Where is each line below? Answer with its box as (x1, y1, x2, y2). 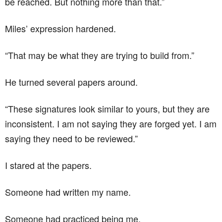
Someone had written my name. (5, 185, 131, 198)
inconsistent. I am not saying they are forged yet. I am (5, 116, 217, 130)
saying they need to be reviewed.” (5, 131, 138, 145)
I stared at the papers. (5, 158, 92, 171)
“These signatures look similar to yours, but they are (5, 102, 210, 115)
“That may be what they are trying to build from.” (5, 48, 194, 61)
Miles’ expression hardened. (5, 21, 116, 35)
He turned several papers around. (5, 75, 138, 88)
